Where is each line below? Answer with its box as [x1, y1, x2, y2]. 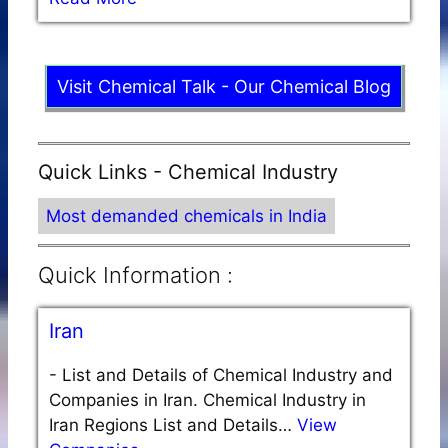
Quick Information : [38, 261, 233, 288]
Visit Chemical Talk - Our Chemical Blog [57, 75, 391, 97]
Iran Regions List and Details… [49, 414, 297, 435]
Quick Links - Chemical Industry [38, 159, 338, 184]
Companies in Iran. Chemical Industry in [49, 389, 366, 410]
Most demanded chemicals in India [46, 205, 327, 226]
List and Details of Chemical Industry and [62, 364, 393, 385]
